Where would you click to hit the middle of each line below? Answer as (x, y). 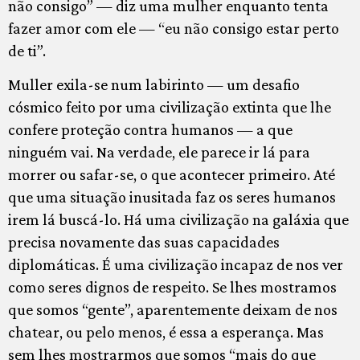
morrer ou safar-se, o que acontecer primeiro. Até (172, 175)
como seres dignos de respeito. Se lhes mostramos (172, 287)
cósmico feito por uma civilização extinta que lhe (170, 107)
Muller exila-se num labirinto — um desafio (154, 85)
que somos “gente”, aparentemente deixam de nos (173, 310)
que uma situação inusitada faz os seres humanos (172, 197)
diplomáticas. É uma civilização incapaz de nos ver (176, 265)
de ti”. (27, 50)
